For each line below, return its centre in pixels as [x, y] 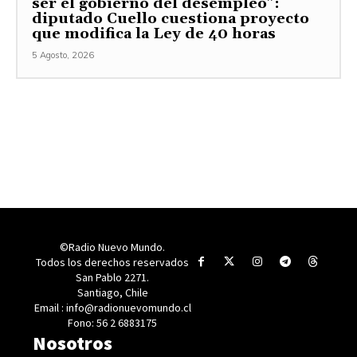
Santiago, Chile [112, 292]
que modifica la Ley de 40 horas [154, 33]
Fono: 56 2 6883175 [113, 322]
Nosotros [73, 343]
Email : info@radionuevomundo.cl [112, 307]
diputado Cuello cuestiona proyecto [171, 18]
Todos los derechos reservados [113, 262]
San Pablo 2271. [113, 277]
